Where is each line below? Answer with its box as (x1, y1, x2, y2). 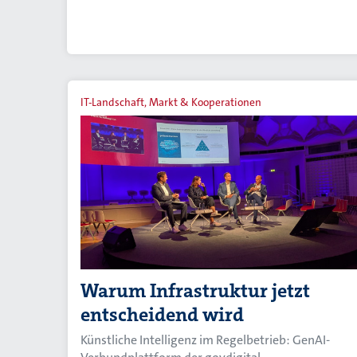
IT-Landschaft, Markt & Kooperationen (80, 96, 261, 109)
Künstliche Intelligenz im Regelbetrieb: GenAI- (80, 331, 330, 348)
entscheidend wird (80, 301, 244, 328)
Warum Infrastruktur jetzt (80, 277, 310, 304)
